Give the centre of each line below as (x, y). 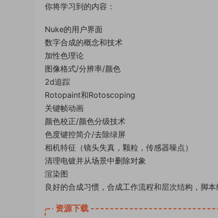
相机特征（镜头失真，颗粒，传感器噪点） (119, 147)
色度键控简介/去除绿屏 (85, 134)
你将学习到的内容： (80, 6)
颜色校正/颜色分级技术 (85, 121)
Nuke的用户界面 (74, 29)
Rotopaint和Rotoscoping (90, 95)
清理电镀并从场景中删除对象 (95, 161)
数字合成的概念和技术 (84, 42)
